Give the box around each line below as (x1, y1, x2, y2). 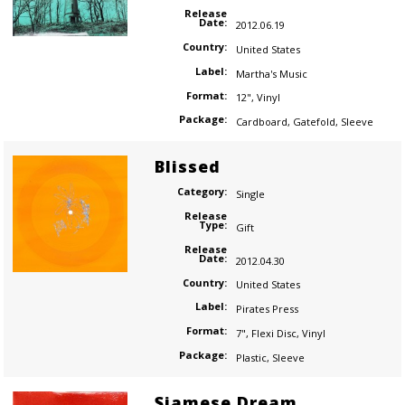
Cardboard (235, 115, 287, 129)
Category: (176, 184, 227, 199)
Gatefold (292, 115, 335, 129)
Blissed (154, 155, 221, 178)
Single (235, 187, 265, 201)
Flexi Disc (250, 325, 297, 340)
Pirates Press (235, 302, 298, 316)
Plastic (235, 350, 267, 364)
